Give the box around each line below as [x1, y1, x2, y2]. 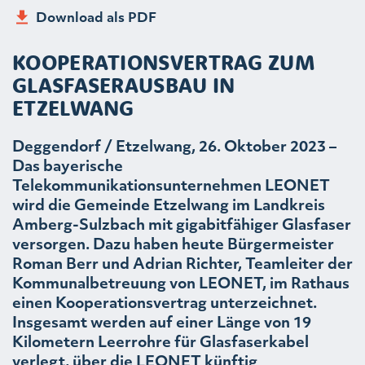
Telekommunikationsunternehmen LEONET [12, 174, 330, 196]
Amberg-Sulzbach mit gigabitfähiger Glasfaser [12, 213, 351, 235]
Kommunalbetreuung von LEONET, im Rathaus [12, 272, 350, 293]
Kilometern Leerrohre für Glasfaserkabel [12, 331, 309, 352]
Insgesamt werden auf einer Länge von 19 [12, 311, 311, 332]
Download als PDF [36, 7, 156, 27]
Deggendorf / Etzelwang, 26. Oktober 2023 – [12, 135, 336, 156]
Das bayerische [12, 155, 123, 176]
